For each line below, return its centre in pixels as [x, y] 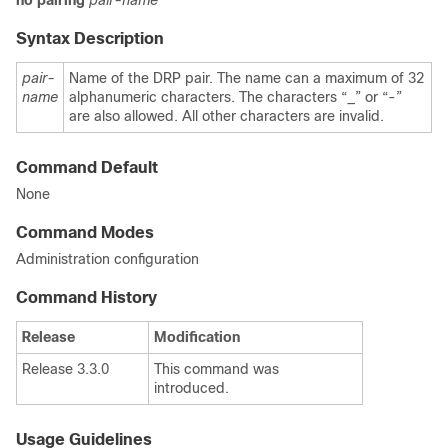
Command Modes [85, 232]
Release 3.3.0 [65, 369]
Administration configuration [107, 259]
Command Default [87, 167]
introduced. [191, 388]
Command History [86, 297]
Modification [197, 337]
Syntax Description [90, 38]
